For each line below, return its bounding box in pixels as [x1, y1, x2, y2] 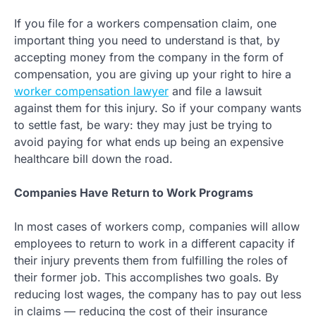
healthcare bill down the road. [14, 151, 173, 166]
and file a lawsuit [169, 83, 262, 98]
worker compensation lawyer [14, 83, 169, 98]
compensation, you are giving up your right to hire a [14, 66, 291, 81]
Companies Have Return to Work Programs [14, 185, 253, 200]
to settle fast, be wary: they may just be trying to [14, 117, 272, 132]
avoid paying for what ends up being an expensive [14, 134, 284, 149]
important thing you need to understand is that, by [14, 32, 280, 47]
